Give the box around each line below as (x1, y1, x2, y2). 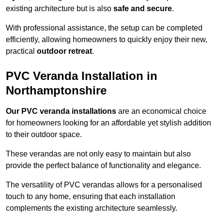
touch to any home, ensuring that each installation (6, 192, 175, 201)
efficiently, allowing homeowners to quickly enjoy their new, (6, 35, 207, 44)
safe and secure (113, 4, 172, 13)
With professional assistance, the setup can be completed (6, 24, 202, 32)
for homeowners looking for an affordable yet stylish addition (6, 119, 211, 127)
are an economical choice (116, 107, 206, 116)
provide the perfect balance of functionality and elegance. (6, 161, 201, 170)
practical (6, 47, 37, 56)
